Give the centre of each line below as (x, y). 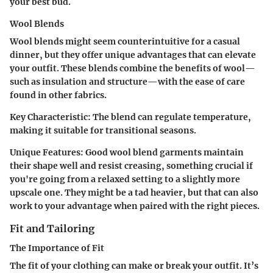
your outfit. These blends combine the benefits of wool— (133, 69)
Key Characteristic (49, 117)
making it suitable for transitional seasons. (103, 131)
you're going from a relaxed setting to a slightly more (125, 179)
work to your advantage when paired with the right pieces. (135, 206)
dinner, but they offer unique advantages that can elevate (133, 55)
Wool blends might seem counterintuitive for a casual (125, 42)
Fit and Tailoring (52, 229)
